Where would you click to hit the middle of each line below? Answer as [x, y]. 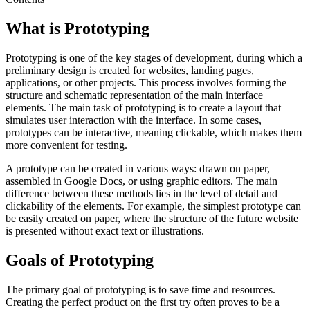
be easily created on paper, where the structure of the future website [152, 218]
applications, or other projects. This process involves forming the [146, 82]
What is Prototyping [77, 28]
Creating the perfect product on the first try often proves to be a [143, 302]
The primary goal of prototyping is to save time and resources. [140, 289]
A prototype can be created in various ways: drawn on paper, [138, 168]
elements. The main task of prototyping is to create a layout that [143, 107]
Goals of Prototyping [80, 260]
